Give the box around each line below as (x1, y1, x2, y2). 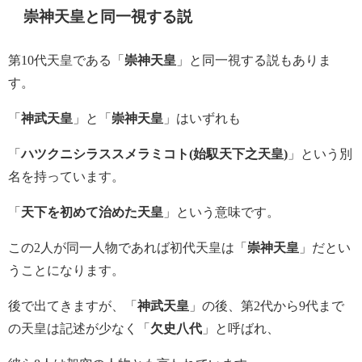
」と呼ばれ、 (202, 322, 280, 336)
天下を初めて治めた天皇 (21, 205, 163, 220)
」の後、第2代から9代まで (189, 299, 344, 314)
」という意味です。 (163, 205, 280, 220)
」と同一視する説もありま (176, 53, 331, 68)
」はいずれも (163, 112, 241, 126)
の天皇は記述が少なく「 (8, 322, 150, 336)
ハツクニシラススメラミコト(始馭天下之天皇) (21, 147, 288, 162)
